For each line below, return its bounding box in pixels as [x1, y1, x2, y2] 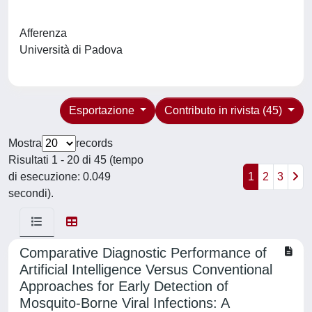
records [76, 137, 113, 149]
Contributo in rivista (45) [164, 104, 286, 116]
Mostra [8, 137, 42, 149]
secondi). [8, 187, 54, 199]
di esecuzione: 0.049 [8, 171, 111, 182]
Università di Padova [19, 44, 128, 56]
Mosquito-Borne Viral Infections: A [19, 295, 229, 311]
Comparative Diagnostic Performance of [19, 245, 267, 260]
